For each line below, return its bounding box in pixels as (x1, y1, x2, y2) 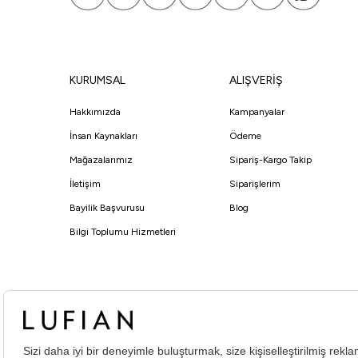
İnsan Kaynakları (70, 130, 137, 142)
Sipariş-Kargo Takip (229, 154, 312, 166)
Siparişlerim (229, 178, 280, 190)
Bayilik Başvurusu (70, 202, 145, 214)
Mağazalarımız (70, 154, 133, 166)
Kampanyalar (229, 106, 284, 118)
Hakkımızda (70, 106, 121, 118)
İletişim (70, 178, 101, 190)
